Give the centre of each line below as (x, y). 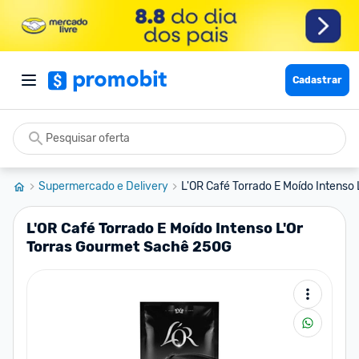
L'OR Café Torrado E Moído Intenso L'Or (165, 228)
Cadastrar (317, 80)
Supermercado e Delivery (103, 186)
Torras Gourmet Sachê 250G (129, 247)
